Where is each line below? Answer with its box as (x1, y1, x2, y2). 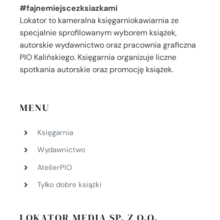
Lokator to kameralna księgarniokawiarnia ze (19, 15, 179, 26)
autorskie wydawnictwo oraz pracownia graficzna (19, 40, 196, 51)
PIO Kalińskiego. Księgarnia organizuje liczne (19, 52, 176, 63)
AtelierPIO (37, 162, 72, 172)
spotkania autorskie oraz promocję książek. (19, 64, 173, 75)
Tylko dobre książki (37, 180, 102, 190)
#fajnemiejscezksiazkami (19, 3, 117, 14)
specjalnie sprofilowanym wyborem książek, (19, 27, 177, 38)
